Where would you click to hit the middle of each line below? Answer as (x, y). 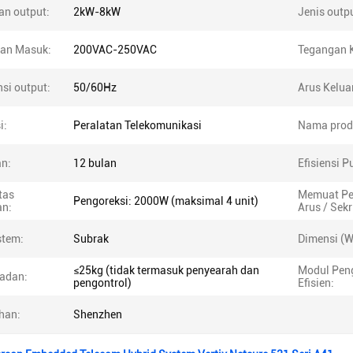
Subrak (91, 239)
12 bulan (95, 163)
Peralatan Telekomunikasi (137, 125)
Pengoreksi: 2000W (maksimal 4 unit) (166, 201)
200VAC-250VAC (115, 50)
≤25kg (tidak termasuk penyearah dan (166, 270)
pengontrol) (102, 283)
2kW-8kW (97, 12)
